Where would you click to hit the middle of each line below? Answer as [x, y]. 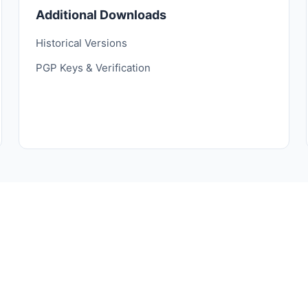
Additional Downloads [101, 15]
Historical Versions [81, 43]
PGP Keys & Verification [93, 68]
